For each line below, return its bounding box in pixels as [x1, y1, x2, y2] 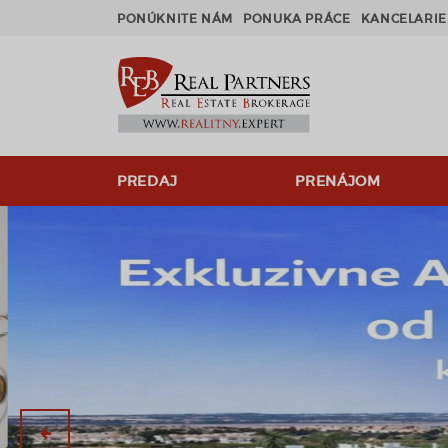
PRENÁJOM [295, 172, 381, 190]
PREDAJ [117, 172, 178, 190]
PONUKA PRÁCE [243, 11, 351, 26]
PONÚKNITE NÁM [117, 11, 234, 26]
